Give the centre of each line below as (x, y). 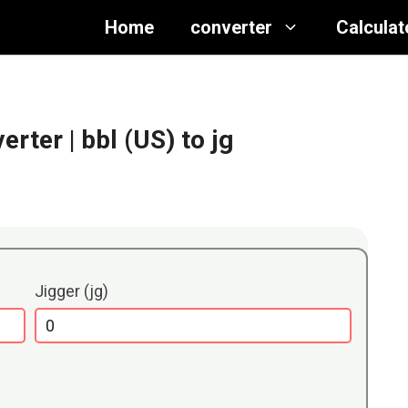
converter (231, 27)
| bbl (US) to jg (151, 140)
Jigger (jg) (72, 291)
